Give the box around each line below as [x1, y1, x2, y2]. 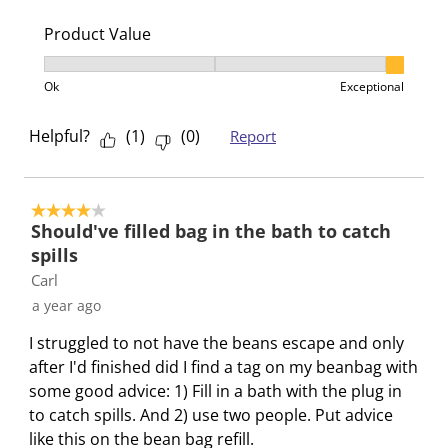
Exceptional [340, 78, 404, 95]
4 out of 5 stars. [31, 199, 148, 221]
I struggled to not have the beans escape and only [29, 332, 404, 354]
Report [230, 126, 276, 146]
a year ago [32, 296, 101, 315]
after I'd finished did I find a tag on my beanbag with [29, 356, 418, 378]
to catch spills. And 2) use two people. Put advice [29, 404, 393, 426]
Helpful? [29, 125, 90, 147]
